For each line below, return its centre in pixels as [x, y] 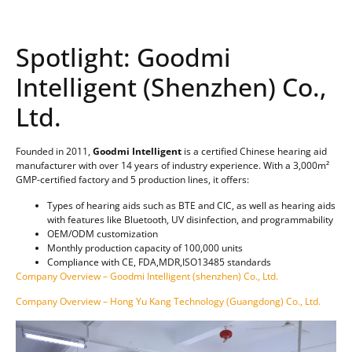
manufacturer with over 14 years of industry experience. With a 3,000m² [172, 166]
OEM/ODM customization [103, 233]
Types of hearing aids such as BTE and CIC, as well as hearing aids [191, 205]
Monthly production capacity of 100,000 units [145, 247]
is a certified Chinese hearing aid [254, 152]
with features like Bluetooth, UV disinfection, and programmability [190, 219]
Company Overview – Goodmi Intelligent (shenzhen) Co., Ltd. [147, 276]
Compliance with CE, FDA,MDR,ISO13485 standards [159, 262]
